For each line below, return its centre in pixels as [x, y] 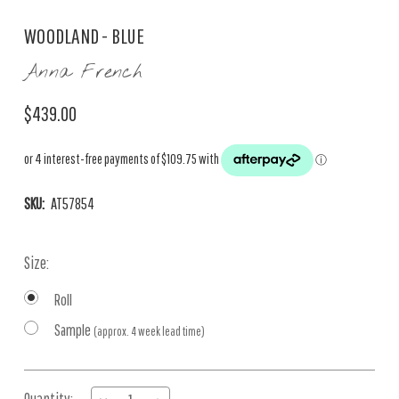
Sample [74, 330]
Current [45, 382]
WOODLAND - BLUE [84, 36]
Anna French [83, 73]
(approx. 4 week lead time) [149, 331]
